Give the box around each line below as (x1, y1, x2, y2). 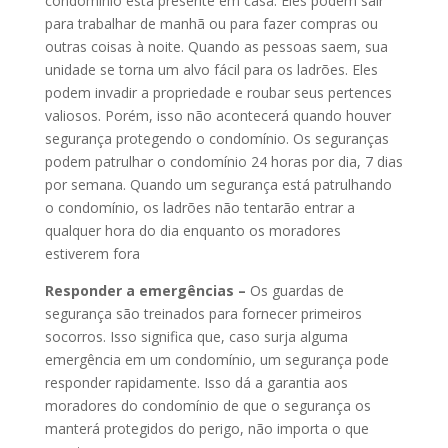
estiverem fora (44, 243, 140, 263)
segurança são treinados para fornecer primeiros (44, 303, 362, 323)
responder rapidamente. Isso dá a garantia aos (44, 372, 348, 392)
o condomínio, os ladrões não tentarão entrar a (44, 197, 355, 217)
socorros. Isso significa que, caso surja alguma (44, 326, 348, 346)
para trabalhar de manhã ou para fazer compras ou (44, 13, 378, 33)
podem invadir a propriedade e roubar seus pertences (44, 82, 392, 102)
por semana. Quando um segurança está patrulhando (44, 174, 392, 194)
